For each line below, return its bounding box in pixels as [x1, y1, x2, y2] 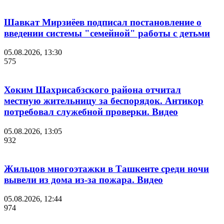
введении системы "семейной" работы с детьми [4, 27, 210, 38]
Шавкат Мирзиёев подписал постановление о [4, 16, 201, 27]
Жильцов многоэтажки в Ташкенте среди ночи [4, 163, 209, 174]
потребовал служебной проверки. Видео [4, 106, 178, 117]
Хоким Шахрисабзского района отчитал [4, 84, 181, 95]
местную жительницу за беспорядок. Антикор [4, 95, 203, 106]
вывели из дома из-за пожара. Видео [4, 174, 163, 185]
